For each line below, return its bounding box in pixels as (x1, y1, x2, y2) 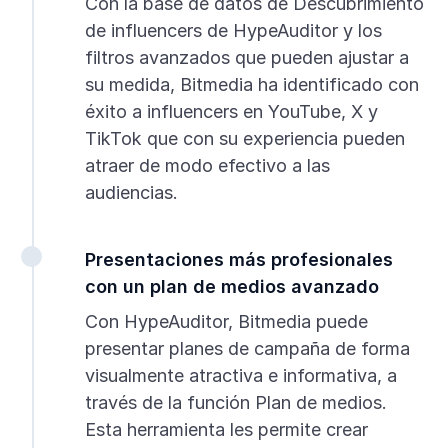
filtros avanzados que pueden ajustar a (84, 47, 409, 69)
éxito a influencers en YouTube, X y (84, 101, 378, 123)
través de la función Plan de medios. (84, 392, 387, 414)
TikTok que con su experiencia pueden (84, 128, 405, 150)
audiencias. (84, 182, 178, 204)
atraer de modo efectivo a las (84, 155, 330, 177)
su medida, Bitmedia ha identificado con (84, 74, 419, 96)
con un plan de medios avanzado (84, 276, 379, 298)
